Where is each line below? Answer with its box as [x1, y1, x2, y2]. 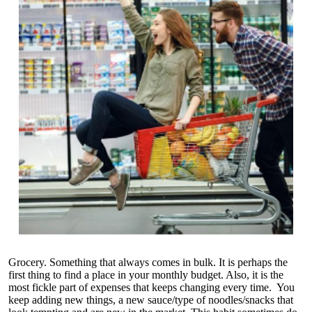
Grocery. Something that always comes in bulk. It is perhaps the [8, 256, 288, 269]
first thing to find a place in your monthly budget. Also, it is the [8, 269, 283, 281]
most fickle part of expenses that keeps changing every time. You [8, 281, 295, 294]
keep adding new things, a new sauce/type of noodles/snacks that [8, 294, 293, 306]
